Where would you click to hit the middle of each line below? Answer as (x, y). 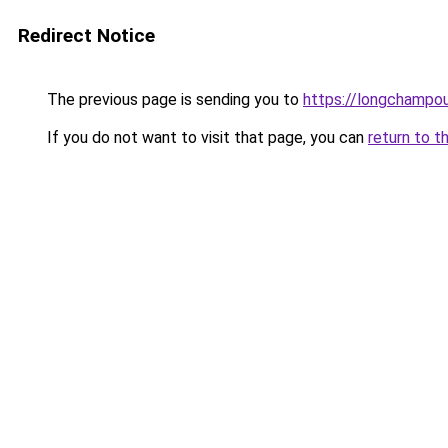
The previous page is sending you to (173, 99)
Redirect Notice (86, 35)
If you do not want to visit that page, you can (205, 137)
